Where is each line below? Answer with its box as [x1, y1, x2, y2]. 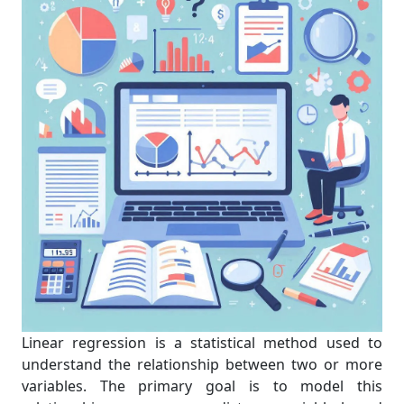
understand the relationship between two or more [22, 354, 382, 374]
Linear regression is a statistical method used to [22, 333, 382, 353]
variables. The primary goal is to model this [22, 376, 382, 396]
